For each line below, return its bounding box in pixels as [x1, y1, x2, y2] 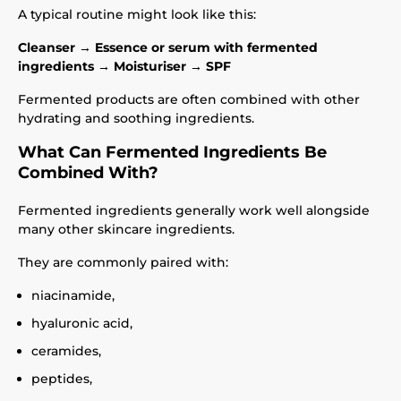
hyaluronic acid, [31, 315, 132, 331]
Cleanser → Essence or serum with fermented [18, 39, 318, 55]
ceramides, [31, 343, 101, 359]
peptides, [31, 371, 92, 387]
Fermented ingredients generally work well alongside [18, 202, 370, 218]
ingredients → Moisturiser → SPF [18, 58, 231, 74]
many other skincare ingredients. [18, 221, 235, 237]
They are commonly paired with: [18, 254, 228, 270]
